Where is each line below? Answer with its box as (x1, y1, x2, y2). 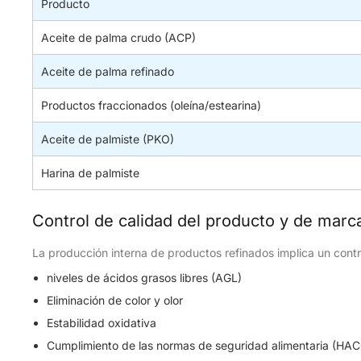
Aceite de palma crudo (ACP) (41, 31, 196, 44)
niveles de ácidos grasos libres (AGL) (47, 271, 242, 284)
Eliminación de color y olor (47, 293, 183, 307)
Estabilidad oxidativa (47, 316, 156, 330)
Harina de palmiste (41, 166, 139, 180)
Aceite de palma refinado (41, 64, 174, 78)
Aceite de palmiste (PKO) (41, 132, 174, 146)
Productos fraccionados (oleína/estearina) (41, 98, 261, 112)
